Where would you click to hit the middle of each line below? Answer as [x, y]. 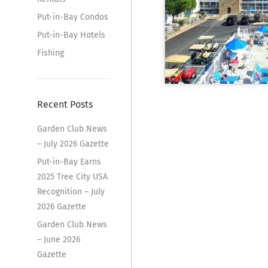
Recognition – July [71, 191]
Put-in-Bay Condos [72, 17]
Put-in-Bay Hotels [71, 35]
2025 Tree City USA [72, 176]
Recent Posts [65, 104]
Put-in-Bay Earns [69, 162]
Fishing [50, 53]
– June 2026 [58, 239]
